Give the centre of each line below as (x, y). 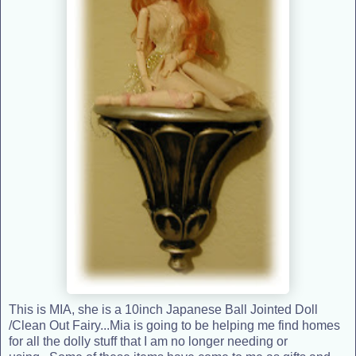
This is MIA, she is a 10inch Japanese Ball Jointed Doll (163, 309)
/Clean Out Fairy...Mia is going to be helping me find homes (174, 325)
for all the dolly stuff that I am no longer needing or (148, 341)
